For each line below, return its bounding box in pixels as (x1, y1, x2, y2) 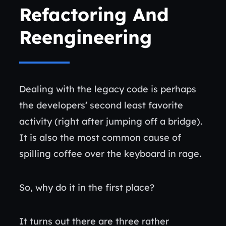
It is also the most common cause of (19, 132, 181, 143)
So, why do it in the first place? (19, 182, 157, 193)
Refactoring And (19, 3, 169, 26)
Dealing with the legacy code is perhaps (19, 83, 196, 95)
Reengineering (19, 26, 152, 48)
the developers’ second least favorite (19, 99, 183, 111)
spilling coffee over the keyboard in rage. (19, 148, 204, 159)
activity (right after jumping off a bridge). (19, 116, 202, 127)
